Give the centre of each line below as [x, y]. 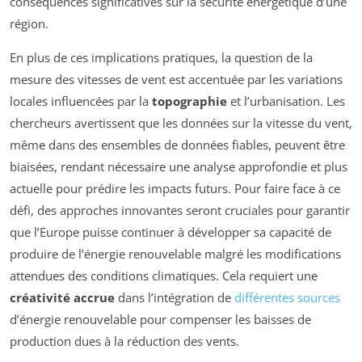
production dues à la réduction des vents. [124, 341]
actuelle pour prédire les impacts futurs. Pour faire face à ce [175, 188]
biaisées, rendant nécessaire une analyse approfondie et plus [179, 166]
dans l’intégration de [175, 297]
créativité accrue [62, 297]
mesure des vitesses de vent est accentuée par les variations [176, 79]
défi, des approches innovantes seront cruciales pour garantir [180, 210]
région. [29, 23]
